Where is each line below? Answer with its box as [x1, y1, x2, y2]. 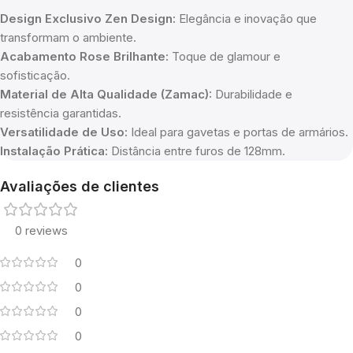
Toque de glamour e [169, 49, 281, 65]
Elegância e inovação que [176, 11, 317, 27]
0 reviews [14, 223, 68, 239]
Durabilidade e [212, 87, 292, 102]
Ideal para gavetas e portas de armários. [128, 124, 348, 140]
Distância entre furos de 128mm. [108, 143, 285, 159]
